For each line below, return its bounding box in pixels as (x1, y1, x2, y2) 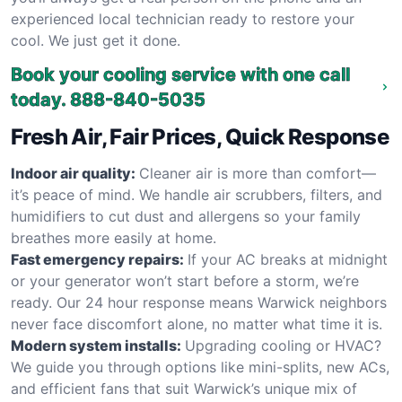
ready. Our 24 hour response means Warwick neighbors (11, 293, 387, 311)
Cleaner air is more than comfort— (139, 164, 376, 182)
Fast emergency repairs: (11, 250, 184, 268)
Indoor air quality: (11, 164, 135, 182)
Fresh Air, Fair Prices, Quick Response (11, 124, 389, 150)
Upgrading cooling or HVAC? (185, 336, 381, 354)
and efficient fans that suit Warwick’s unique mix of (11, 380, 357, 398)
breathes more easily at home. (11, 229, 216, 247)
